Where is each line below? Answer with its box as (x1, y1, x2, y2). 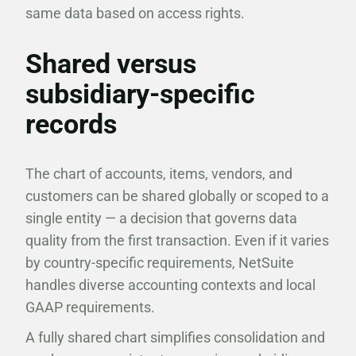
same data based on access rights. (25, 5, 245, 21)
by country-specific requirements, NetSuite (25, 254, 294, 271)
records (25, 108, 117, 140)
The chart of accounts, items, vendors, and (25, 165, 292, 182)
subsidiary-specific (25, 78, 255, 110)
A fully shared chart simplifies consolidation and (25, 329, 325, 346)
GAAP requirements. (25, 299, 155, 315)
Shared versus (25, 48, 196, 79)
